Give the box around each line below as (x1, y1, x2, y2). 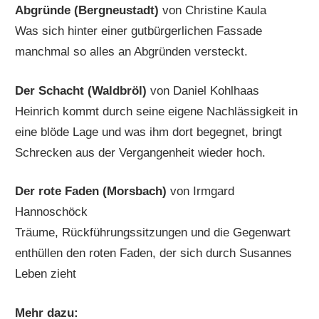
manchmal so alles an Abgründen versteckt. (15, 45, 249, 59)
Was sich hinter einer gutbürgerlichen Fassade (15, 24, 263, 38)
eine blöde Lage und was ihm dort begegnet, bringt (15, 125, 283, 139)
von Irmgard (170, 184, 235, 199)
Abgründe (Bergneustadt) (15, 4, 163, 18)
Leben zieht (15, 267, 77, 281)
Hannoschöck (15, 205, 88, 219)
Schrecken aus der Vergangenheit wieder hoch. (15, 145, 266, 159)
